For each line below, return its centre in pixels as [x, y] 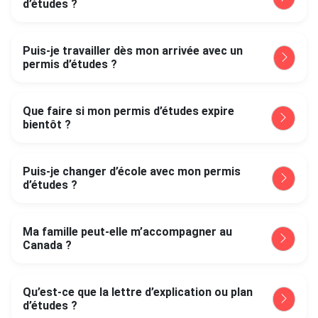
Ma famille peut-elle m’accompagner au [127, 232]
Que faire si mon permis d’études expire [128, 111]
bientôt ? [47, 125]
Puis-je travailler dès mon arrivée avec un [133, 51]
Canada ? [47, 245]
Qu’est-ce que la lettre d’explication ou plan [138, 292]
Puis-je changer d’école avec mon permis [132, 171]
